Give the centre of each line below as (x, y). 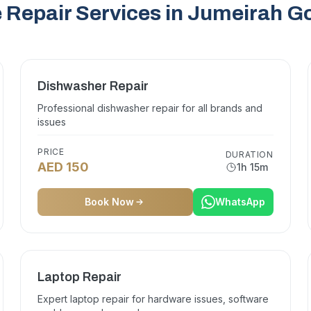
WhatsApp (240, 202)
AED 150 (64, 167)
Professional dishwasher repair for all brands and (150, 108)
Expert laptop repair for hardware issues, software (153, 299)
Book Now (110, 202)
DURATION (249, 154)
